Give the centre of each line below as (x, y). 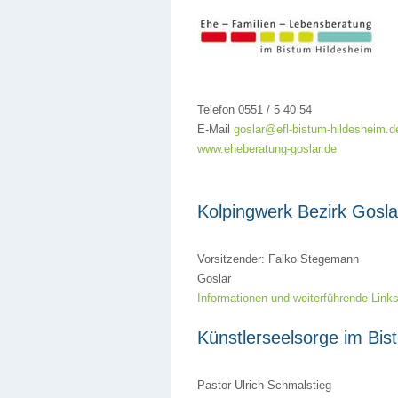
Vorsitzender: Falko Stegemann (278, 259)
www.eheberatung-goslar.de (267, 149)
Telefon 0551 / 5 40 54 (255, 110)
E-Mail (215, 129)
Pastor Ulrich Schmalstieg (264, 385)
